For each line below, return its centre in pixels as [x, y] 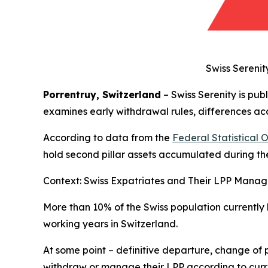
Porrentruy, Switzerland [102, 95]
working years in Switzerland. [110, 224]
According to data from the [108, 138]
